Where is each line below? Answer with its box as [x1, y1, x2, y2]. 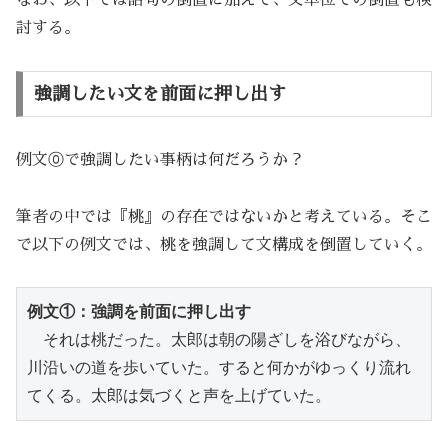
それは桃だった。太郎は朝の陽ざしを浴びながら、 [27, 330, 411, 350]
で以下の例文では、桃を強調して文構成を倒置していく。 [16, 236, 432, 253]
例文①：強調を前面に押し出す [27, 302, 251, 322]
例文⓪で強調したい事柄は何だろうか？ [16, 151, 304, 168]
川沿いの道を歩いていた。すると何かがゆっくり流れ [27, 358, 411, 378]
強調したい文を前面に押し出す [33, 84, 286, 103]
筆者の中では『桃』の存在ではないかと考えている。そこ [16, 208, 432, 225]
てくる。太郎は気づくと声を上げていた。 [27, 386, 331, 406]
